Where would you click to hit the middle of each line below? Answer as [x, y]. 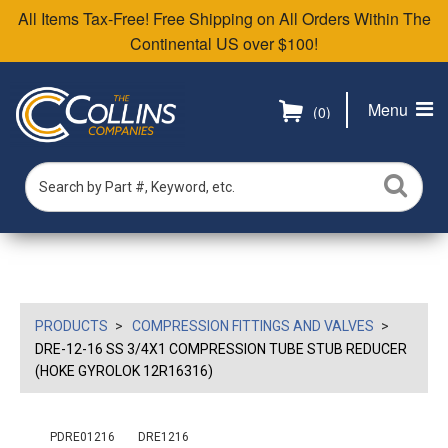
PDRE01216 [82, 437]
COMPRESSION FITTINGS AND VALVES [253, 326]
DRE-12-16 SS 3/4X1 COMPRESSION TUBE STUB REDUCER [221, 349]
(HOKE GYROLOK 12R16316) [124, 371]
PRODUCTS [71, 326]
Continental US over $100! [224, 43]
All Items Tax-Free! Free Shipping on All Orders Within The [224, 18]
